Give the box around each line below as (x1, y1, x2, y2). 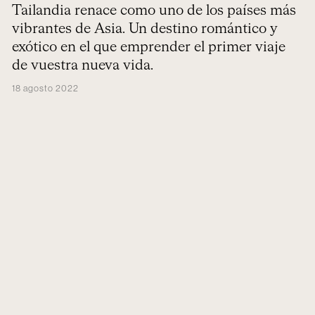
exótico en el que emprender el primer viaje (11, 40, 285, 54)
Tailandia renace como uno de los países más (11, 4, 296, 18)
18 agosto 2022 (11, 84, 79, 93)
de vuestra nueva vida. (11, 58, 153, 72)
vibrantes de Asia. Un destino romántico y (11, 22, 278, 36)
